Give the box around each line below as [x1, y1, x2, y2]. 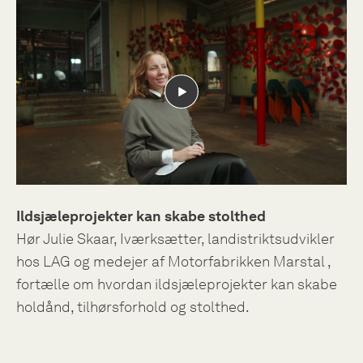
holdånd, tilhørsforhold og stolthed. [16, 297, 250, 316]
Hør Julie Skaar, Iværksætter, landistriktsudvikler [16, 229, 335, 248]
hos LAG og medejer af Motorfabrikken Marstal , [16, 252, 331, 271]
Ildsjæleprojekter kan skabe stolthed [16, 207, 266, 225]
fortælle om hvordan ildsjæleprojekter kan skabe [16, 275, 337, 293]
